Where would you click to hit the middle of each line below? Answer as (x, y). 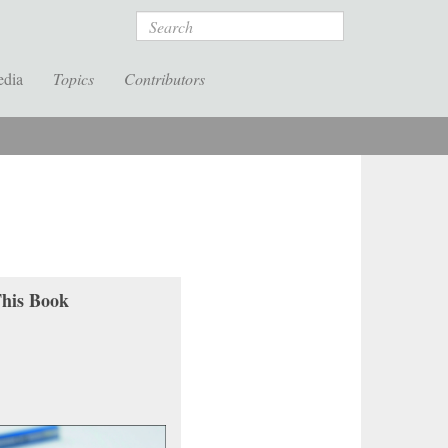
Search (159, 21)
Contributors (164, 78)
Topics (73, 78)
